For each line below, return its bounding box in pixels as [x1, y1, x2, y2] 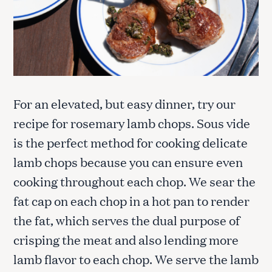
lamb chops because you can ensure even [13, 153, 243, 171]
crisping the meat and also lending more [13, 231, 239, 248]
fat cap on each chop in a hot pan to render [13, 192, 250, 209]
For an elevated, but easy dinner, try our [13, 95, 236, 112]
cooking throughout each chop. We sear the [13, 172, 256, 190]
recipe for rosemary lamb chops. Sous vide [13, 114, 250, 132]
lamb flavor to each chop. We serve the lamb [13, 250, 259, 268]
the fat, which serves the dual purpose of [13, 211, 240, 229]
